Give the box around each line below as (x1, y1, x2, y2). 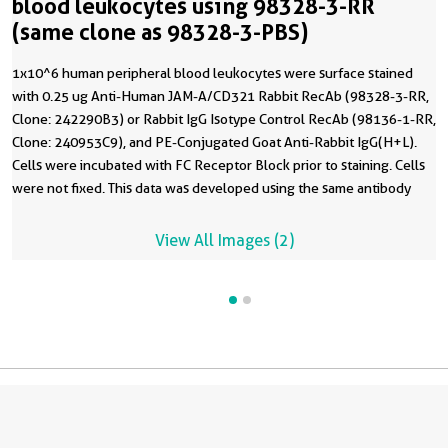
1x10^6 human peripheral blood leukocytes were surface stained (12, 64, 413, 81)
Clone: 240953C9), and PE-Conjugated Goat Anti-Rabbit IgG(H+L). (12, 133, 417, 150)
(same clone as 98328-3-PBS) (12, 18, 308, 45)
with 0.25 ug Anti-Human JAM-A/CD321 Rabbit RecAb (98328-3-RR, (12, 87, 429, 104)
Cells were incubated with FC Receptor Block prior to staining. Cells (12, 156, 425, 173)
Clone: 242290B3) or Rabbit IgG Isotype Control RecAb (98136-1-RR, (12, 110, 436, 127)
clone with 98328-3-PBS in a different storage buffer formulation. (12, 202, 414, 219)
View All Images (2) (154, 230, 294, 250)
